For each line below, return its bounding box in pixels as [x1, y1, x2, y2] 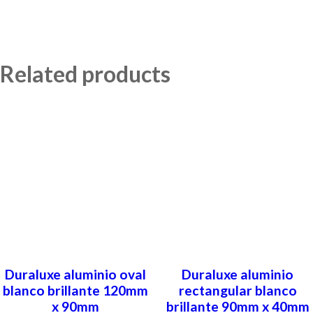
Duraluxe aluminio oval [4, 266, 146, 283]
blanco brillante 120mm [2, 282, 148, 299]
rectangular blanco [178, 282, 297, 299]
